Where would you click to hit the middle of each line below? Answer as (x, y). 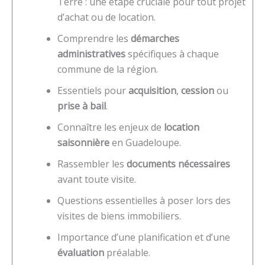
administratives (91, 54)
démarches (155, 38)
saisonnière (83, 142)
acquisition (152, 90)
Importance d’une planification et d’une (144, 237)
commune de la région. (108, 69)
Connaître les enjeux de (111, 127)
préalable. (127, 252)
